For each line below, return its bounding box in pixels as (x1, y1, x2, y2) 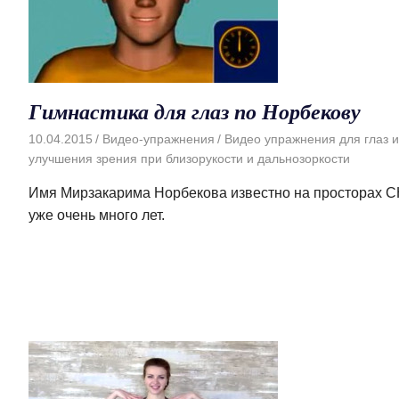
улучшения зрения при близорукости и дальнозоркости (28, 151, 350, 167)
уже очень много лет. (28, 208, 165, 224)
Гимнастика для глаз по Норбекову (28, 95, 361, 126)
